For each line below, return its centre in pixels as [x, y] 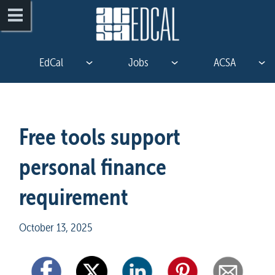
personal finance [93, 167]
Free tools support [100, 137]
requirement [74, 197]
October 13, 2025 [56, 227]
